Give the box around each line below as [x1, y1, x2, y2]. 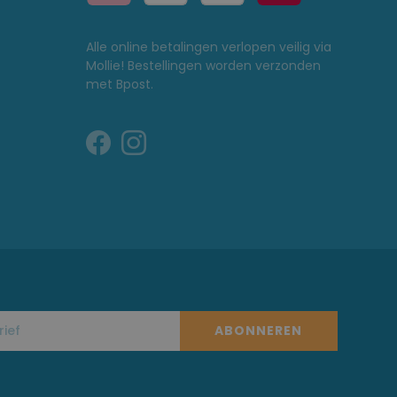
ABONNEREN [214, 321, 302, 339]
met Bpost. [85, 74, 153, 93]
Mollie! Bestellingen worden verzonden [85, 56, 321, 74]
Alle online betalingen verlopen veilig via [85, 37, 331, 56]
